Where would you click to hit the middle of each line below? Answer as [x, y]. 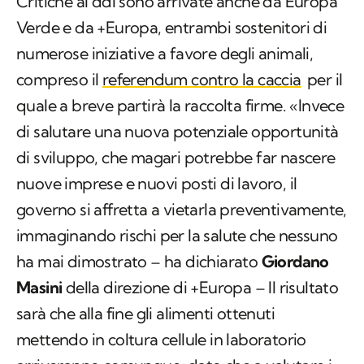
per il [323, 80]
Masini [39, 288]
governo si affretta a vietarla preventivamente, [182, 210]
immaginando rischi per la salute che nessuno [177, 236]
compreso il [59, 80]
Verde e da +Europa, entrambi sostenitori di [172, 28]
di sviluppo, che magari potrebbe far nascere [176, 158]
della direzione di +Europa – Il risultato [200, 288]
